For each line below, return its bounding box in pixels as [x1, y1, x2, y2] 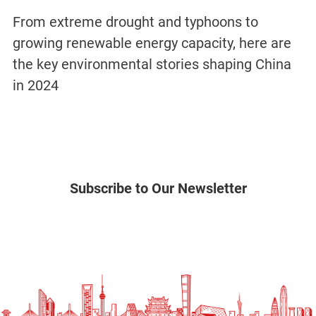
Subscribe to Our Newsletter [69, 180, 247, 197]
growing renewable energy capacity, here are [12, 35, 291, 52]
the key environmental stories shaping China [12, 56, 291, 73]
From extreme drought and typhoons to [12, 13, 258, 31]
